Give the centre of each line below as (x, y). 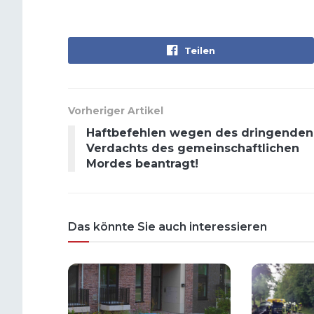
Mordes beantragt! (142, 163)
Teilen (200, 50)
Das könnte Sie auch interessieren (168, 226)
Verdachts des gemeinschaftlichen (193, 148)
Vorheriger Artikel (116, 110)
